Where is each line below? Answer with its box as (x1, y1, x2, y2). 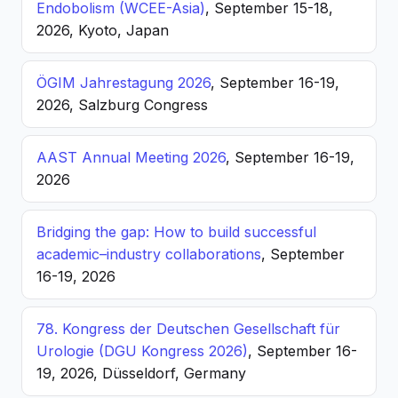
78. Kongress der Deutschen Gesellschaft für (36, 320, 340, 338)
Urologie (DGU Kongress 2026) (36, 342, 248, 360)
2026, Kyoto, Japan (36, 21, 169, 39)
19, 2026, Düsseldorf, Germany (36, 364, 246, 382)
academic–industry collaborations (36, 245, 261, 263)
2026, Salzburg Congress (36, 96, 208, 114)
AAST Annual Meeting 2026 (36, 148, 226, 166)
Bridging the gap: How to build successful (36, 223, 316, 241)
